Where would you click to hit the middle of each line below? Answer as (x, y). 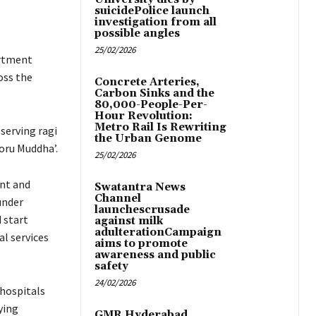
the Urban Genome (148, 139)
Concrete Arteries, (147, 83)
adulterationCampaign (158, 233)
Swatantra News (140, 188)
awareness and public (155, 255)
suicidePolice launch (152, 11)
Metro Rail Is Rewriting (160, 128)
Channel (118, 199)
